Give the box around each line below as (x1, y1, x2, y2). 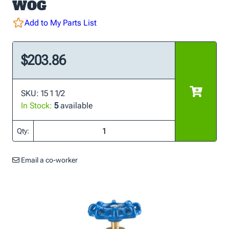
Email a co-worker (19, 156, 78, 164)
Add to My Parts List (25, 18, 97, 28)
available (58, 101, 93, 110)
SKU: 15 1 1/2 (21, 88, 65, 98)
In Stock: (21, 101, 52, 110)
